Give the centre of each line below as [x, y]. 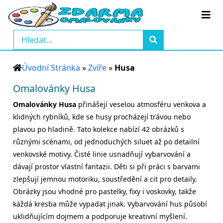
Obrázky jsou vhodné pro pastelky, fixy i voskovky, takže [105, 191]
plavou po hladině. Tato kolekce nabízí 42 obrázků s [99, 129]
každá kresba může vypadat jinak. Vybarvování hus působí [110, 204]
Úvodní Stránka [51, 68]
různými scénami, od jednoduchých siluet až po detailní [106, 142]
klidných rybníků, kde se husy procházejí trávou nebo [102, 117]
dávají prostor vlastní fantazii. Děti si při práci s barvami [107, 167]
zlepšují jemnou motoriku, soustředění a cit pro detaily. [105, 179]
